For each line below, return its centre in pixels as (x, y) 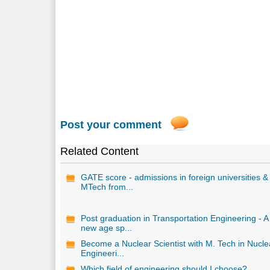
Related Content (100, 151)
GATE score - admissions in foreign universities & (175, 177)
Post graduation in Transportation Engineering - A (175, 218)
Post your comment (111, 124)
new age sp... (107, 228)
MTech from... (107, 187)
